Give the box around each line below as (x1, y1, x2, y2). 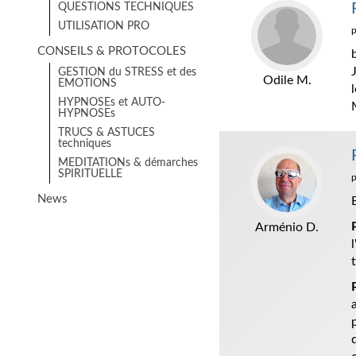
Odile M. (262, 74, 311, 87)
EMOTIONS (58, 78, 117, 89)
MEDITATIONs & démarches (58, 157, 198, 168)
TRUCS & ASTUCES (58, 127, 155, 138)
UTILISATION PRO (58, 21, 149, 32)
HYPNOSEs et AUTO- (58, 97, 165, 108)
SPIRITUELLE (58, 168, 122, 180)
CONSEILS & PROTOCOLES (37, 45, 186, 57)
